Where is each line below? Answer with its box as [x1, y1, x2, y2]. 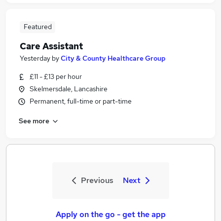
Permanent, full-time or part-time [30, 97, 132, 106]
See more [19, 116, 49, 125]
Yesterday [20, 54, 50, 63]
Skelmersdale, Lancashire [30, 84, 108, 93]
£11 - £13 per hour [30, 72, 82, 81]
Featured [23, 22, 52, 31]
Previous [80, 175, 113, 185]
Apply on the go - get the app [55, 209, 166, 220]
